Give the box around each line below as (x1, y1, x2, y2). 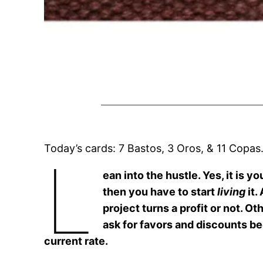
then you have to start (103, 186, 218, 198)
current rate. (44, 235, 109, 248)
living (217, 186, 246, 198)
